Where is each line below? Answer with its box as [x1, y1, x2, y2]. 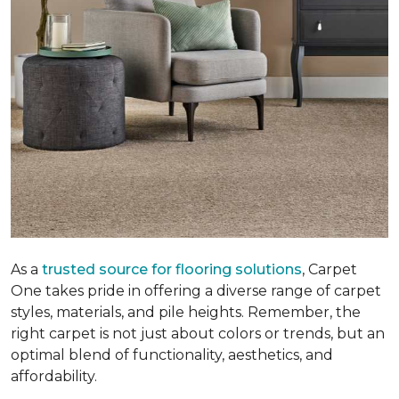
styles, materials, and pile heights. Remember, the [11, 303, 361, 321]
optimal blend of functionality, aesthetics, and [11, 346, 333, 363]
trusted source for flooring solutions [42, 260, 302, 278]
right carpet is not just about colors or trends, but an [11, 324, 385, 342]
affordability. [11, 367, 97, 385]
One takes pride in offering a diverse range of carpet [11, 281, 381, 299]
